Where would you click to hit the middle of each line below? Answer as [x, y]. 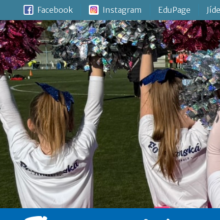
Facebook [55, 10]
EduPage [174, 10]
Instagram [122, 10]
